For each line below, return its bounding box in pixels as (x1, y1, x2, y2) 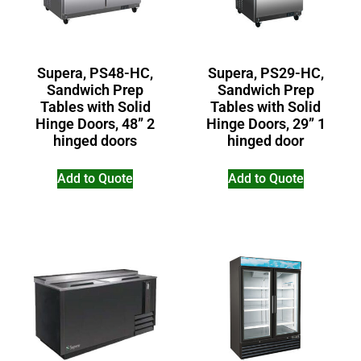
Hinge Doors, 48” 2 (35, 114, 156, 132)
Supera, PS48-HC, (37, 64, 154, 81)
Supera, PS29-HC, (207, 64, 324, 81)
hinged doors (53, 131, 138, 149)
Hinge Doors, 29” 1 (205, 114, 326, 132)
